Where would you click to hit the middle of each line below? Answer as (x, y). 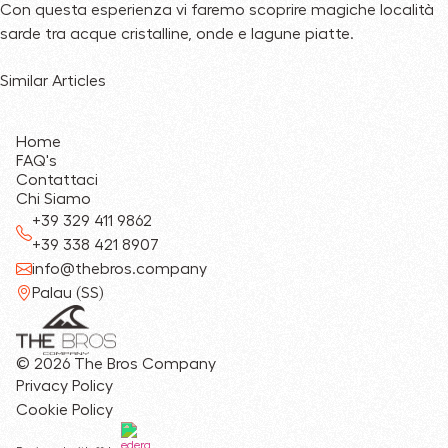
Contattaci (57, 179)
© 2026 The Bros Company (116, 364)
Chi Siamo (53, 198)
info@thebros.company (119, 268)
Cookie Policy (64, 410)
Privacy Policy (64, 386)
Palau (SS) (67, 292)
